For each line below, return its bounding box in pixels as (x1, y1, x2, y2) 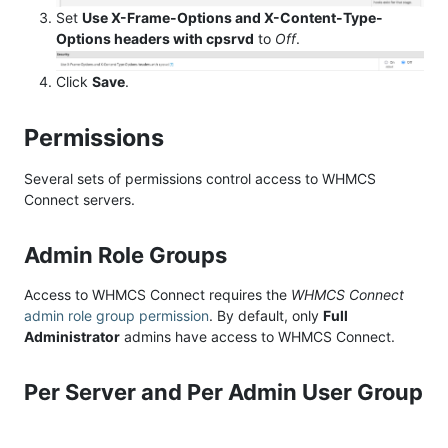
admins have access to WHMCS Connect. (120, 328, 395, 346)
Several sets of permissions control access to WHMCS (24, 170, 376, 188)
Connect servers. (24, 191, 135, 209)
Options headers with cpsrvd (56, 29, 254, 47)
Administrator (24, 328, 120, 346)
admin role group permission (24, 307, 209, 325)
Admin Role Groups (24, 242, 232, 269)
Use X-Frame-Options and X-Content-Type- (82, 8, 383, 26)
